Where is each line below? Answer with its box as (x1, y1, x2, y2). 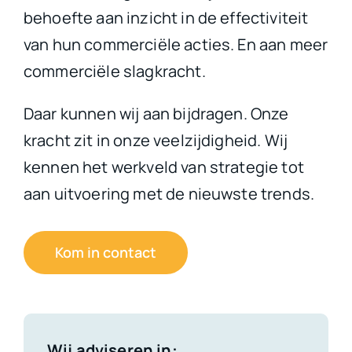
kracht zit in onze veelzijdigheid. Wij (23, 129, 288, 151)
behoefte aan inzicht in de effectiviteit (23, 6, 309, 28)
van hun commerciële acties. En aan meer (23, 33, 328, 55)
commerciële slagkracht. (23, 60, 206, 82)
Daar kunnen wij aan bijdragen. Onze (23, 102, 289, 124)
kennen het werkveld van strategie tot (23, 156, 304, 178)
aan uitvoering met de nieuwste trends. (23, 182, 315, 204)
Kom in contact (54, 242, 156, 262)
